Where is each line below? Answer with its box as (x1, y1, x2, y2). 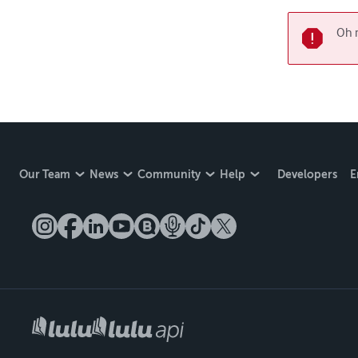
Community (137, 168, 201, 181)
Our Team (19, 168, 70, 181)
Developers (277, 168, 337, 181)
